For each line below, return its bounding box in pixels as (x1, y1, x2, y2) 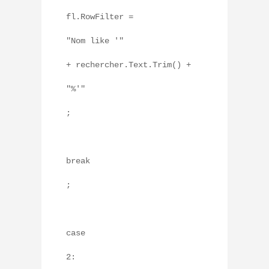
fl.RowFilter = (66, 12, 133, 22)
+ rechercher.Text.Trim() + (66, 60, 191, 70)
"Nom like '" (66, 36, 124, 46)
